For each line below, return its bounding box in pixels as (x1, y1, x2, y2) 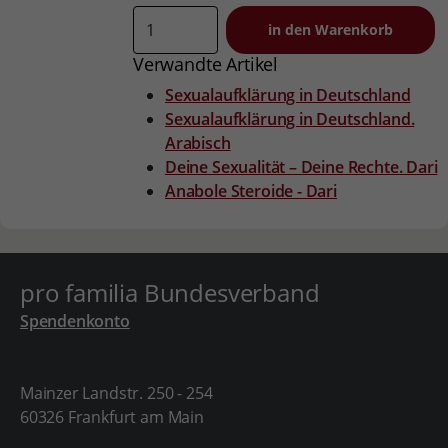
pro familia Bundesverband (19, 276, 320, 309)
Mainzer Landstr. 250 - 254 (19, 382, 213, 404)
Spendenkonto (19, 310, 130, 332)
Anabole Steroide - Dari (165, 180, 337, 202)
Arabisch (165, 132, 231, 154)
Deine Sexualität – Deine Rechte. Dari (165, 156, 438, 178)
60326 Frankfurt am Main (19, 406, 204, 428)
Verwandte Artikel (133, 52, 279, 76)
